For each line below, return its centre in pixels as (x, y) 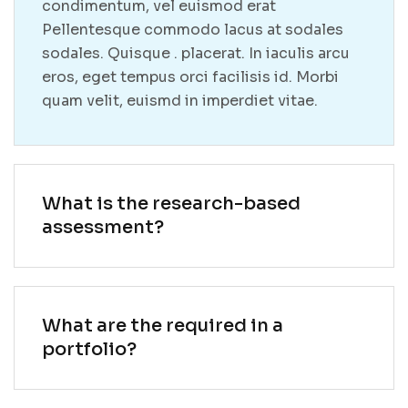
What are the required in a (163, 325)
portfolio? (89, 349)
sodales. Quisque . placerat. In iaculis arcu (196, 53)
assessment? (103, 227)
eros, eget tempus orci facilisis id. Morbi (190, 76)
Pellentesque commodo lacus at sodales (193, 29)
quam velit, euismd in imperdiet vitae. (180, 100)
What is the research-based (171, 203)
